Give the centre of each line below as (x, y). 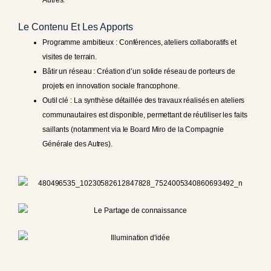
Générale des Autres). (77, 144)
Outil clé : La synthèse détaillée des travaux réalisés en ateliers (144, 101)
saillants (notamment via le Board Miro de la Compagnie (133, 130)
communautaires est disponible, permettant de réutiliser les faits (145, 115)
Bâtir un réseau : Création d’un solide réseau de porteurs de (139, 72)
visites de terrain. (70, 57)
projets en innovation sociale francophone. (111, 86)
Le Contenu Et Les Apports (76, 27)
